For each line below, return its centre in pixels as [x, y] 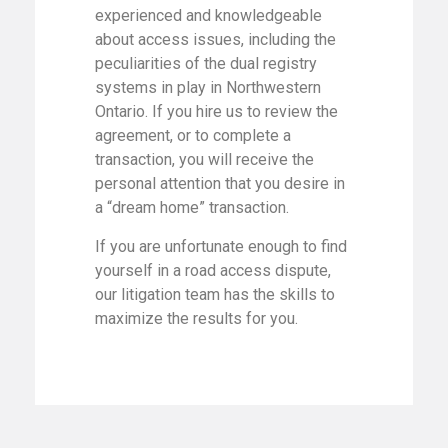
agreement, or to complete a [193, 136]
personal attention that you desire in [220, 184]
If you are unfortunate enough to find [221, 246]
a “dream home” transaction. [192, 208]
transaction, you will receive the [204, 160]
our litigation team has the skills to [215, 294]
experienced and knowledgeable [208, 16]
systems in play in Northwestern [208, 88]
